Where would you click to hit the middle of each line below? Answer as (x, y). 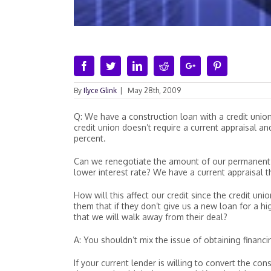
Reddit (181, 65)
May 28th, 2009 (154, 90)
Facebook (107, 65)
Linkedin (159, 65)
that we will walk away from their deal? (151, 217)
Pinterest (238, 65)
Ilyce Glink (100, 90)
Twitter (129, 65)
